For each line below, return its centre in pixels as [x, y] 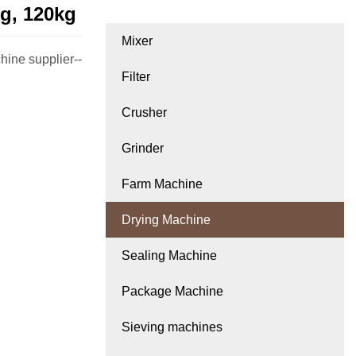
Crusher [144, 113]
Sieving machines [172, 327]
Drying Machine [166, 220]
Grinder [143, 149]
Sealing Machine [169, 256]
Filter [136, 77]
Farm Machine [162, 184]
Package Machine [172, 292]
